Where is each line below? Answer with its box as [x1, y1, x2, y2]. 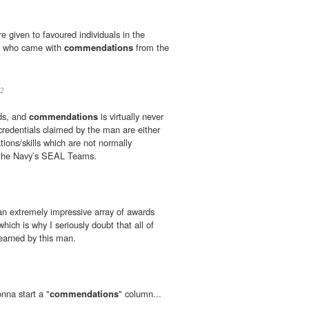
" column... [119, 287, 161, 301]
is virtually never [98, 110, 163, 123]
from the [133, 41, 169, 54]
